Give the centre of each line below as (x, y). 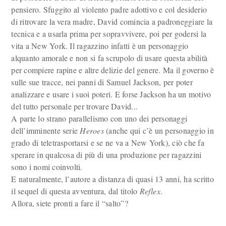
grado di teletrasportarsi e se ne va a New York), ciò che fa (108, 143)
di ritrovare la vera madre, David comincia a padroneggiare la (112, 21)
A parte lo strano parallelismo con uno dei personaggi (99, 118)
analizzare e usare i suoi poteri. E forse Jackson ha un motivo (111, 94)
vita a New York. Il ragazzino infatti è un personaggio (100, 46)
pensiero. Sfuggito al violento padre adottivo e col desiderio (109, 9)
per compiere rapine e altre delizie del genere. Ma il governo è (113, 70)
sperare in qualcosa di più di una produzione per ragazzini (106, 155)
